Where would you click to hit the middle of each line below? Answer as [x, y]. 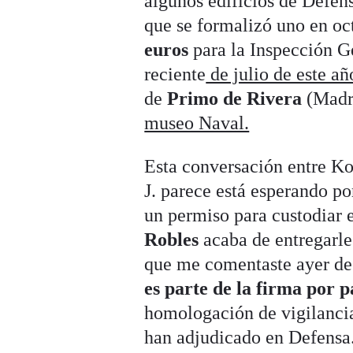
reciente [175, 74]
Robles [172, 240]
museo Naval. [197, 123]
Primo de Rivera [235, 99]
